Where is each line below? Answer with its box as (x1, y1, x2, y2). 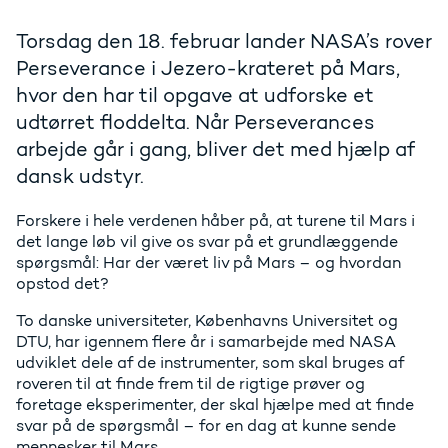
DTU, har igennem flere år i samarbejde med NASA (16, 332, 396, 352)
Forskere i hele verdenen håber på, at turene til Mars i (16, 211, 415, 231)
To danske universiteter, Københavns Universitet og (16, 311, 398, 331)
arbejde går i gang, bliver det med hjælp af (16, 137, 415, 162)
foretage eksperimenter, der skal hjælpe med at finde (16, 395, 414, 415)
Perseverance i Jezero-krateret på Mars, (16, 56, 400, 81)
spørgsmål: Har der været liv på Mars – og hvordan (16, 253, 401, 273)
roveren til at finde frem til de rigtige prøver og (16, 374, 365, 394)
